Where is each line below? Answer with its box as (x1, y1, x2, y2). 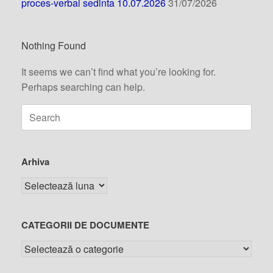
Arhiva (21, 155, 49, 168)
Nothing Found (21, 38, 86, 52)
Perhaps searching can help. (21, 80, 145, 94)
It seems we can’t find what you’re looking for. (21, 65, 216, 79)
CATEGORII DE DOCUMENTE (21, 218, 149, 232)
